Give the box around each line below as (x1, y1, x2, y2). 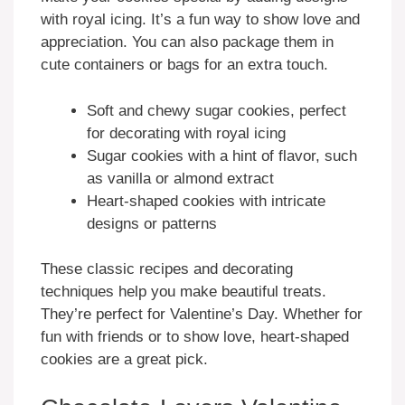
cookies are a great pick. (41, 351, 208, 369)
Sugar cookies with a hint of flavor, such (87, 146, 357, 165)
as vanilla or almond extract (87, 169, 274, 187)
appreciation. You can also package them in (41, 33, 334, 52)
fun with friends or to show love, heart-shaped (41, 328, 349, 346)
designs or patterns (87, 214, 217, 232)
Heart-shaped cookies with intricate (87, 192, 325, 210)
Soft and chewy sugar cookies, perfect (87, 101, 346, 119)
